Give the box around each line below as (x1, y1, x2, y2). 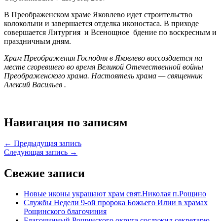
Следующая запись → (4, 147, 77, 156)
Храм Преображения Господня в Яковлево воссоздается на (4, 53, 202, 62)
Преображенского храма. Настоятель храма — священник (4, 71, 202, 80)
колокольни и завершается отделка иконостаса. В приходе (4, 19, 199, 28)
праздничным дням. (4, 37, 71, 45)
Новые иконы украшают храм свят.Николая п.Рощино (24, 189, 206, 198)
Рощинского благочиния (24, 207, 107, 216)
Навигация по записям (4, 115, 127, 129)
